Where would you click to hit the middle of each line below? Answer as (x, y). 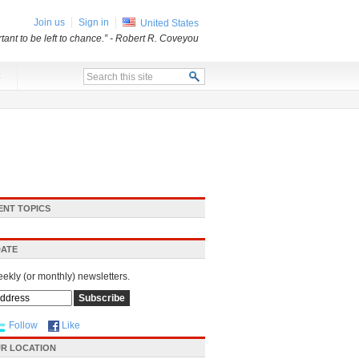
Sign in (94, 22)
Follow (23, 325)
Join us (49, 22)
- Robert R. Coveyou (154, 38)
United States (169, 23)
